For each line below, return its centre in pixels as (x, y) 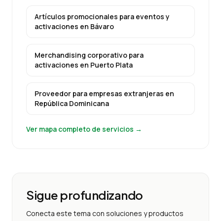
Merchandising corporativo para (89, 55)
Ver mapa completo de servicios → (84, 129)
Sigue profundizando (85, 195)
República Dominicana (72, 104)
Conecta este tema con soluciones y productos (105, 214)
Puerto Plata (111, 65)
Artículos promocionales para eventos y (102, 17)
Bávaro (102, 27)
